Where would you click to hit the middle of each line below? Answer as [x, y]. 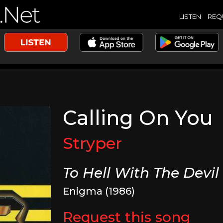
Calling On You [138, 118]
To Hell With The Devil [141, 173]
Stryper [93, 143]
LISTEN [190, 16]
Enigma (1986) [99, 191]
